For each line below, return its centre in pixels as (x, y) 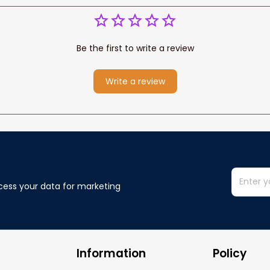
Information (111, 253)
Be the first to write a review (135, 48)
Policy (229, 253)
